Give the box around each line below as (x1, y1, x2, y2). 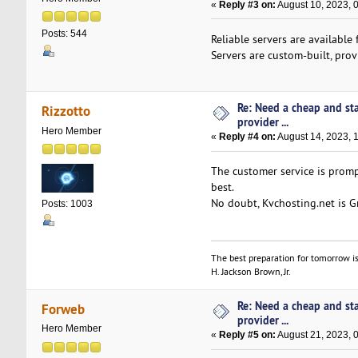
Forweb (42, 299, 86, 318)
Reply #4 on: (218, 131, 276, 143)
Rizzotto (42, 101, 91, 120)
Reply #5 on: (218, 329, 276, 341)
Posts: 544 (41, 28, 87, 40)
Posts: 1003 (41, 197, 93, 209)
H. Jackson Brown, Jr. (210, 265, 291, 278)
